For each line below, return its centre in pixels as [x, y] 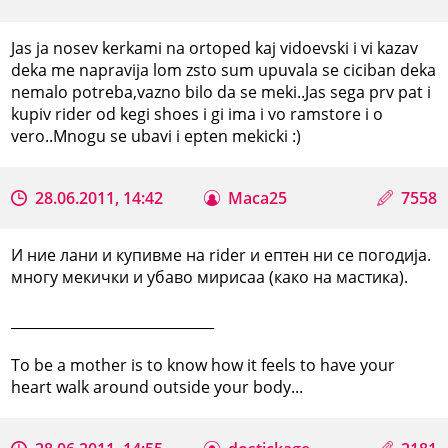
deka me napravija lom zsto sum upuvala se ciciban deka [224, 69]
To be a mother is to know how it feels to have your [203, 364]
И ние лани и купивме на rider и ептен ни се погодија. [221, 254]
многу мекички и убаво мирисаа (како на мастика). [212, 276]
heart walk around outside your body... [157, 386]
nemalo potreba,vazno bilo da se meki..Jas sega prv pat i [221, 91]
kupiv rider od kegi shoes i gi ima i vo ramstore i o [197, 113]
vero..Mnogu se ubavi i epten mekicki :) [156, 135]
